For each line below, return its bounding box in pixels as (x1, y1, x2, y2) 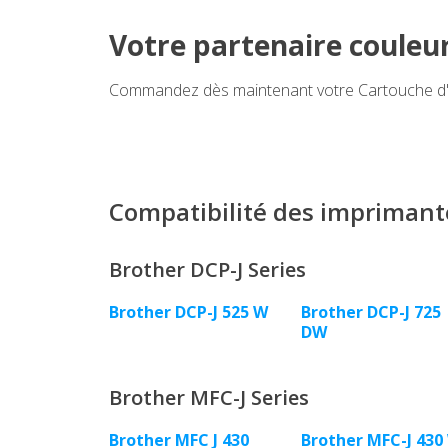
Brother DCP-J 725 (300, 301, 441, 324)
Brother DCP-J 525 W (109, 301, 268, 324)
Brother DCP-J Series (109, 256, 306, 284)
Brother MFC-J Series (109, 384, 309, 412)
